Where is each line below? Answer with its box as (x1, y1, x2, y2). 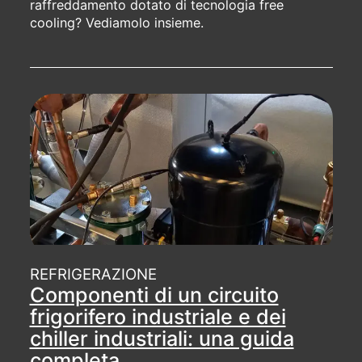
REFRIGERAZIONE (29, 264, 157, 284)
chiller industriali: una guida (29, 326, 294, 351)
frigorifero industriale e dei (29, 304, 286, 329)
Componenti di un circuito (29, 282, 279, 307)
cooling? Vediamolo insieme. (29, 14, 204, 31)
